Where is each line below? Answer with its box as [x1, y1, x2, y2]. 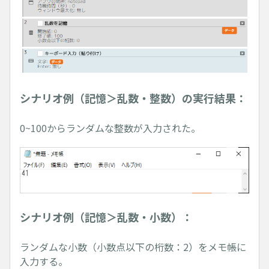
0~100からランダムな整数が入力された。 [20, 121, 201, 136]
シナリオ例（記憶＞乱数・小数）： [20, 208, 193, 225]
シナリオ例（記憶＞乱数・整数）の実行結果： [20, 89, 247, 106]
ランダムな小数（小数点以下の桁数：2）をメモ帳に [20, 240, 246, 255]
